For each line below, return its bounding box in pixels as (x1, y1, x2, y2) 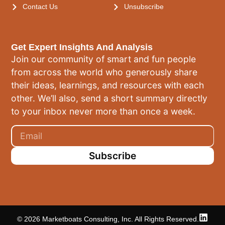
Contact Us (22, 3, 58, 11)
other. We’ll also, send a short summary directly (11, 93, 208, 104)
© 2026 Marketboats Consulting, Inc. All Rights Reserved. (17, 214, 199, 223)
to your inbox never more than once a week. (11, 106, 196, 117)
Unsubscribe (124, 3, 164, 11)
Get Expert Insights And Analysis (11, 42, 153, 53)
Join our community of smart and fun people (11, 54, 196, 65)
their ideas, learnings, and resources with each (11, 80, 204, 91)
